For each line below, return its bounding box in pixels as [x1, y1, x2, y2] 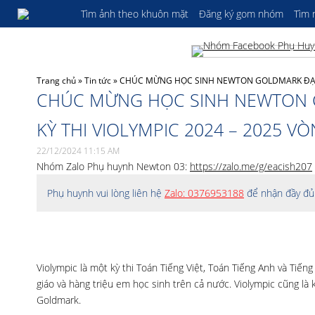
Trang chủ [37, 75, 76, 86]
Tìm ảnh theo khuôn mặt [81, 7, 188, 20]
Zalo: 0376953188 [165, 186, 244, 200]
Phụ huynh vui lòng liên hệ [47, 186, 165, 200]
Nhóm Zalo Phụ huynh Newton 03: [37, 160, 190, 173]
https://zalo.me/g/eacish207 [190, 160, 312, 173]
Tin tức [84, 75, 111, 86]
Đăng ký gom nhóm [199, 7, 283, 20]
